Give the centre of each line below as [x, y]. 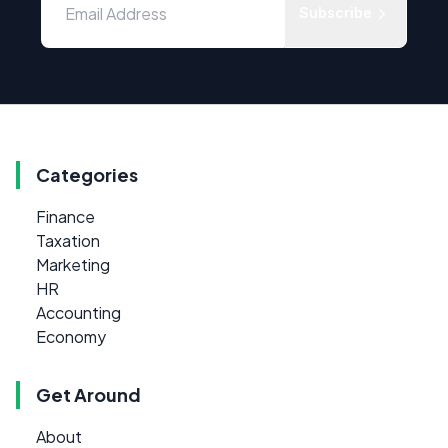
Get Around [88, 395]
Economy [71, 337]
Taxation [68, 241]
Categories [87, 175]
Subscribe [335, 13]
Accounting [78, 313]
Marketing [73, 265]
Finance [65, 217]
